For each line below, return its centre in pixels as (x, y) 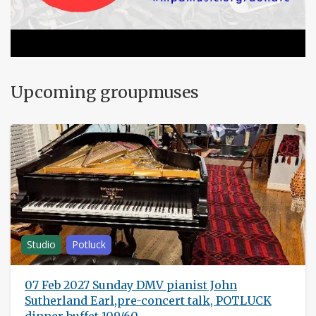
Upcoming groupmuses (105, 92)
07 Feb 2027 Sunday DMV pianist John (131, 285)
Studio (41, 244)
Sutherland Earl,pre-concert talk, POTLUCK (148, 300)
